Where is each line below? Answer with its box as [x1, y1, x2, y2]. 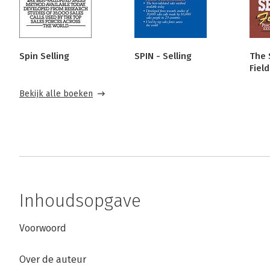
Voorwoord [19, 222, 66, 234]
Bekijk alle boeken [19, 89, 93, 99]
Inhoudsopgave [19, 190, 141, 212]
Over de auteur [19, 254, 86, 265]
